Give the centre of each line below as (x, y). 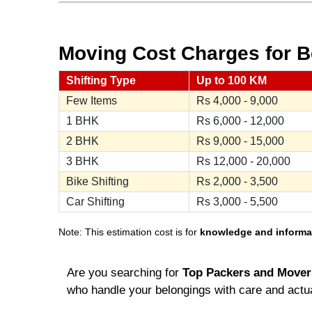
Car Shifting (95, 202)
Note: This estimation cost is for (129, 232)
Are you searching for (125, 273)
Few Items (92, 101)
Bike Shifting (97, 182)
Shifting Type (101, 81)
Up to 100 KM (232, 81)
